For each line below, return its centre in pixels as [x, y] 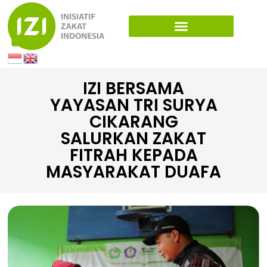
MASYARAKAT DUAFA [133, 172]
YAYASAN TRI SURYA [133, 105]
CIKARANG [133, 122]
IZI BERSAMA [133, 89]
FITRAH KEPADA [133, 156]
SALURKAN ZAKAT [133, 139]
